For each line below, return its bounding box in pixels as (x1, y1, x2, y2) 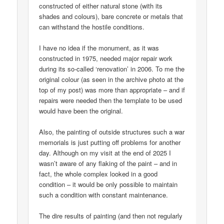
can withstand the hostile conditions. (39, 22, 145, 32)
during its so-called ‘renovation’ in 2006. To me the (39, 64, 185, 74)
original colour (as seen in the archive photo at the (39, 74, 184, 84)
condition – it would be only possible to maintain (39, 179, 178, 189)
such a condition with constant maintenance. (39, 190, 168, 200)
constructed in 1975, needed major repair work (39, 53, 173, 63)
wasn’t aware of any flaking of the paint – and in (39, 158, 177, 168)
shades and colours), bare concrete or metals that (39, 11, 183, 21)
